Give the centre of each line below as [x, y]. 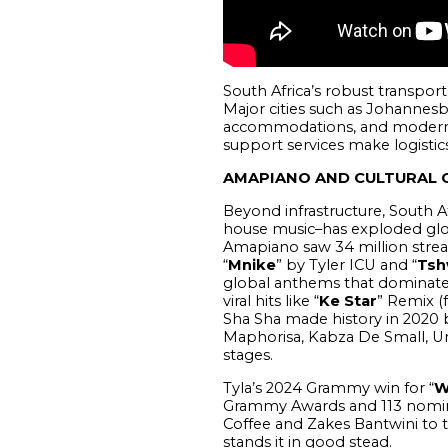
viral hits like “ [270, 300]
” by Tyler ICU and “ [346, 264]
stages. [247, 354]
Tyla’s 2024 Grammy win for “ [328, 387]
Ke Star [347, 300]
